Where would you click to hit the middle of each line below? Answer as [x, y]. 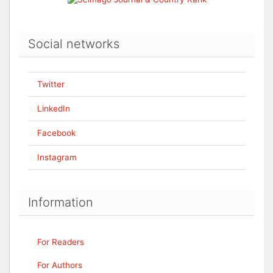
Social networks [74, 44]
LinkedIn [54, 108]
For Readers [61, 242]
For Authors [60, 265]
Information [61, 202]
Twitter [51, 84]
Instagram [57, 157]
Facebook [56, 133]
